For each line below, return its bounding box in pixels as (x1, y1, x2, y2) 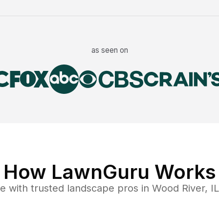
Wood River (152, 182, 205, 195)
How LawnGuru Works (3, 160, 216, 184)
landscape (67, 182, 114, 195)
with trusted (6, 182, 64, 195)
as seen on (91, 45, 128, 55)
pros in (114, 182, 152, 195)
